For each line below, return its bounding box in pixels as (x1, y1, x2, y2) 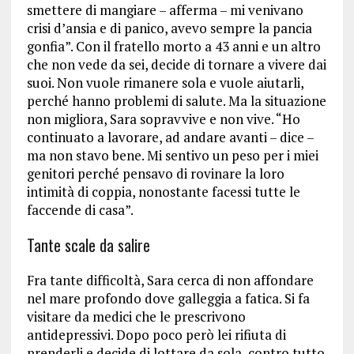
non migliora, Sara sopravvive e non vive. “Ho (26, 109, 300, 128)
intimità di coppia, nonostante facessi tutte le (26, 182, 300, 201)
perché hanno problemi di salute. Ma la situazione (26, 91, 326, 110)
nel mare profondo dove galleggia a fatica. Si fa (26, 288, 310, 307)
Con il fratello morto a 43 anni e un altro (75, 36, 321, 55)
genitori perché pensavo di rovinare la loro (26, 164, 284, 183)
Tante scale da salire (26, 232, 154, 257)
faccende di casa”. (26, 200, 134, 219)
